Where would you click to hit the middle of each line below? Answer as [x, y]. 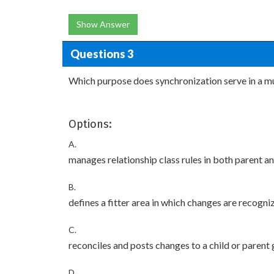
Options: [90, 124]
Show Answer [103, 24]
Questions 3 [102, 54]
